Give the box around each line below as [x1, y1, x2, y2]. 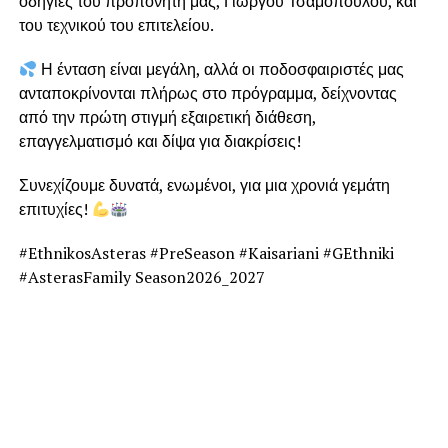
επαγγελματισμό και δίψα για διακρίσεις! [18, 130, 301, 153]
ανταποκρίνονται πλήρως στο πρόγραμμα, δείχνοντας [18, 82, 397, 105]
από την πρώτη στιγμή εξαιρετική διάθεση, [18, 106, 316, 129]
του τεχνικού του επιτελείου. [18, 14, 214, 37]
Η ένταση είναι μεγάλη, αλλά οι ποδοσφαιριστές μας [36, 58, 404, 81]
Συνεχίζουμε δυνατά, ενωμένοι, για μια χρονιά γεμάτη [18, 174, 390, 197]
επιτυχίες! [18, 198, 92, 221]
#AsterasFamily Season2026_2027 [18, 266, 265, 289]
